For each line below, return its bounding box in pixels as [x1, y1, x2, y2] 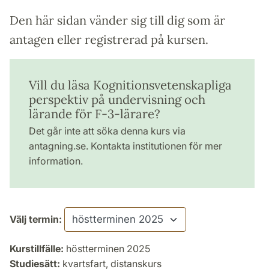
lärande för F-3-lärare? [29, 105, 160, 122]
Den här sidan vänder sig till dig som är [10, 12, 225, 28]
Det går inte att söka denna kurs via [29, 124, 186, 137]
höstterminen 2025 [64, 242, 150, 255]
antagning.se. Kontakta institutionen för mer [29, 139, 222, 152]
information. [29, 154, 83, 167]
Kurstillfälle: [10, 242, 64, 255]
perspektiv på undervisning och [29, 91, 205, 107]
